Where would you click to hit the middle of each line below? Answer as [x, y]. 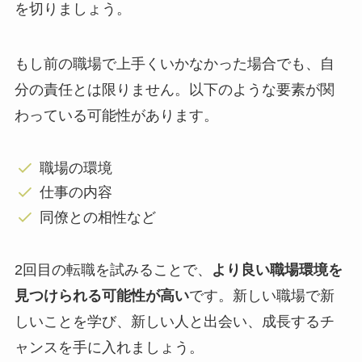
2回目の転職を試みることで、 [113, 269]
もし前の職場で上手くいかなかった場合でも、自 [174, 64]
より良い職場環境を [277, 269]
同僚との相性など [98, 217]
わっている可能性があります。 [116, 116]
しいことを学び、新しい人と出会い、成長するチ [174, 321]
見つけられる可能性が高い [101, 295]
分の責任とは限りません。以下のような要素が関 [174, 90]
